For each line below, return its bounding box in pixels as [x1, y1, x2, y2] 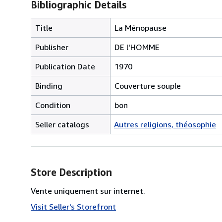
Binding [35, 80, 62, 91]
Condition [35, 100, 70, 110]
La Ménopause [114, 22, 166, 33]
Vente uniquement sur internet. [31, 185, 145, 196]
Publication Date [35, 61, 95, 71]
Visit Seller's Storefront [31, 201, 116, 212]
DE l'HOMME [114, 42, 160, 52]
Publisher [35, 42, 68, 52]
